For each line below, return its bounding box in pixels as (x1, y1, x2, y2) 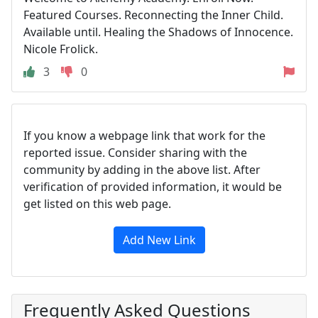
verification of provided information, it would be (23, 178, 282, 194)
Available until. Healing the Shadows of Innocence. (23, 23, 293, 40)
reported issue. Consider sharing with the (23, 144, 247, 160)
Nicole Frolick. (23, 40, 98, 57)
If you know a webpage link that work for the (23, 127, 265, 143)
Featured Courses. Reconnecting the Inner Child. (23, 6, 283, 23)
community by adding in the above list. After (23, 161, 261, 177)
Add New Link (122, 231, 196, 248)
